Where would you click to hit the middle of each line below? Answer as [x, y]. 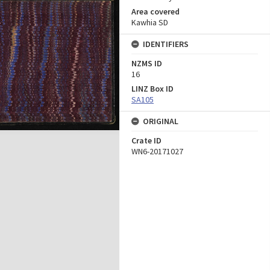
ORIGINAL [161, 121]
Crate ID [146, 140]
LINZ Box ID [152, 89]
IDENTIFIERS [166, 44]
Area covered [155, 11]
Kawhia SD [150, 22]
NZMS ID [147, 63]
